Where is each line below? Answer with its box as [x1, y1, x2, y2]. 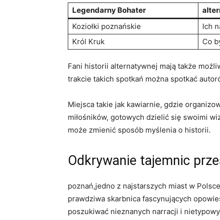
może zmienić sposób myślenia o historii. [68, 125, 211, 135]
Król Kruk [72, 36, 105, 46]
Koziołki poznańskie [72, 21, 141, 31]
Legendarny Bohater [72, 5, 146, 15]
